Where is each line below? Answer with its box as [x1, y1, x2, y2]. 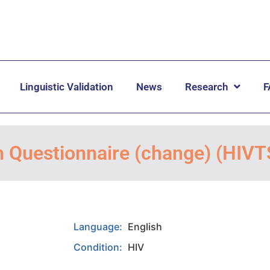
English [128, 220, 162, 233]
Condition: [74, 240, 125, 253]
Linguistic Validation [20, 80, 113, 93]
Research [185, 80, 228, 93]
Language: [74, 220, 125, 233]
